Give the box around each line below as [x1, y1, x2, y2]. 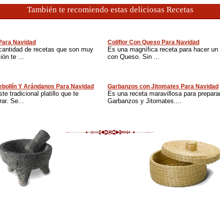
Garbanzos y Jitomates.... [108, 97, 182, 105]
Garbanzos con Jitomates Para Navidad [108, 83, 219, 90]
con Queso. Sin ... [108, 53, 160, 60]
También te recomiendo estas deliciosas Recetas [27, 5, 193, 14]
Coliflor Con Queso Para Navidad [108, 39, 199, 46]
